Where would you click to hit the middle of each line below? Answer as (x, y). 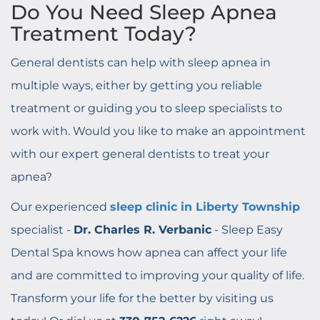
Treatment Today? (104, 34)
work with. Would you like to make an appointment (158, 131)
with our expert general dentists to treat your (140, 154)
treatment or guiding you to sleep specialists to (146, 108)
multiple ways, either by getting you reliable (136, 85)
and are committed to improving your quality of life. (157, 275)
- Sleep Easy (247, 230)
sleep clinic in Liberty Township (205, 207)
